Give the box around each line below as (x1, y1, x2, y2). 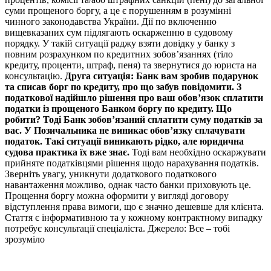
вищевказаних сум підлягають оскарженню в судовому (5, 27, 233, 38)
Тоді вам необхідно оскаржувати (129, 146, 266, 157)
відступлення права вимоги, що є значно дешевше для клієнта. (5, 201, 264, 212)
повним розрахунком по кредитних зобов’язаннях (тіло (5, 48, 233, 59)
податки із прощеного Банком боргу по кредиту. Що (5, 103, 232, 114)
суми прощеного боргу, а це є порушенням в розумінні (5, 5, 231, 16)
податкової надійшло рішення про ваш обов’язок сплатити (5, 92, 263, 103)
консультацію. (5, 70, 65, 81)
